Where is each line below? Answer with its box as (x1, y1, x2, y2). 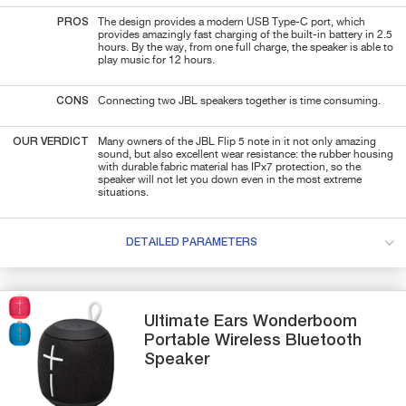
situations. (98, 187, 149, 198)
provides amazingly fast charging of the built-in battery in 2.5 (98, 29, 392, 41)
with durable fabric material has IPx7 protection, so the (98, 161, 361, 173)
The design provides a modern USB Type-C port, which (98, 16, 365, 28)
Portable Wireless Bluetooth (144, 332, 362, 349)
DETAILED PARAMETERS (125, 237, 257, 248)
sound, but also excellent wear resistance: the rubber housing (98, 149, 393, 160)
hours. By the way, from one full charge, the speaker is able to (98, 42, 393, 53)
